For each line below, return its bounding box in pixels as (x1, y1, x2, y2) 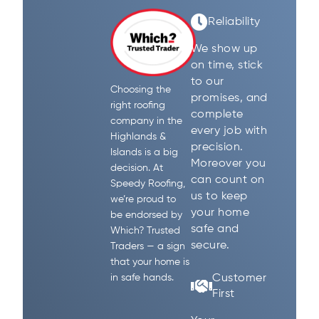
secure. (190, 240, 230, 252)
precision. (190, 142, 244, 154)
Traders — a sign (110, 241, 186, 252)
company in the (110, 116, 183, 127)
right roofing (110, 100, 166, 111)
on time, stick (190, 60, 263, 72)
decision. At (110, 163, 164, 174)
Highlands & (110, 132, 167, 142)
